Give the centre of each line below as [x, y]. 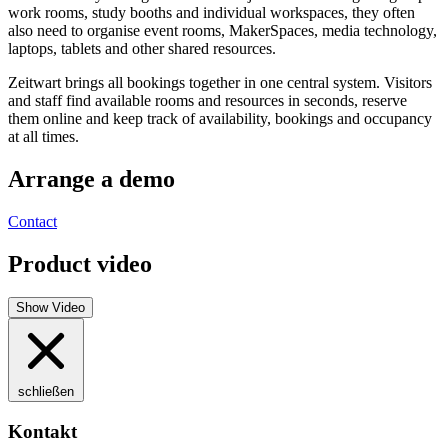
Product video [80, 263]
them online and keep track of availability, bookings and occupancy [220, 118]
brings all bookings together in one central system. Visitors [246, 82]
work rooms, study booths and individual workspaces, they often [211, 12]
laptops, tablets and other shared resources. [142, 48]
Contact [32, 221]
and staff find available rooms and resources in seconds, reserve [207, 100]
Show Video [50, 308]
